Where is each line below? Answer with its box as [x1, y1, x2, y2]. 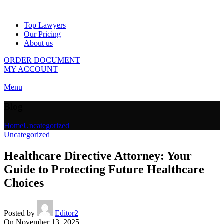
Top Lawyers [24, 21, 66, 29]
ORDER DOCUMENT [4, 56, 80, 64]
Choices [4, 176, 44, 190]
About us [24, 39, 53, 47]
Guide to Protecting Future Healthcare [4, 163, 204, 176]
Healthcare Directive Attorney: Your [4, 149, 192, 163]
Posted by [4, 209, 35, 218]
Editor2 [55, 209, 78, 218]
